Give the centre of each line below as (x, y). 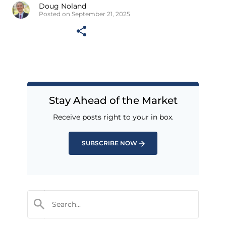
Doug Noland (63, 6)
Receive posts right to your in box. (113, 117)
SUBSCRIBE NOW (109, 143)
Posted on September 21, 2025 (84, 14)
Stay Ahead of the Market (113, 100)
